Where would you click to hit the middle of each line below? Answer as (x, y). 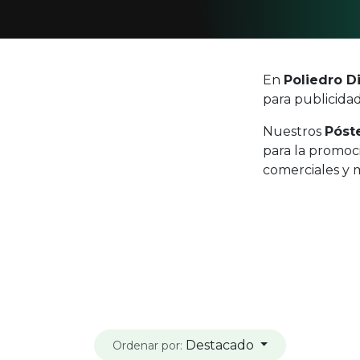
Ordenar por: (147, 345)
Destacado (219, 345)
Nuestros (294, 132)
